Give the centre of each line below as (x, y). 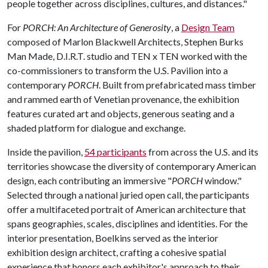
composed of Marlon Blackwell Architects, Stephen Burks (125, 42)
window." (222, 180)
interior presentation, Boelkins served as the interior (113, 238)
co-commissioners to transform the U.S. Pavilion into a (118, 70)
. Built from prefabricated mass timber (177, 85)
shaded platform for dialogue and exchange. (97, 128)
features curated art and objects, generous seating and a (121, 113)
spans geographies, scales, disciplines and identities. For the (127, 223)
